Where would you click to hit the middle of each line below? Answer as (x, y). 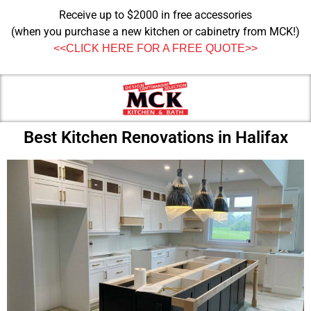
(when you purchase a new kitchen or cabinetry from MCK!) (155, 32)
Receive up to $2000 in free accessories (155, 15)
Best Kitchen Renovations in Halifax (155, 137)
